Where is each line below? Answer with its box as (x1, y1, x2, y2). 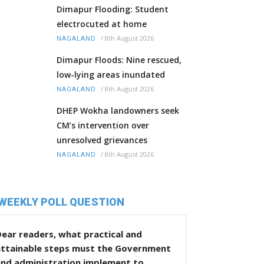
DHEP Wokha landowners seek (57, 105, 179, 117)
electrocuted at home (57, 18, 147, 30)
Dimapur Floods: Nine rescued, (57, 54, 181, 66)
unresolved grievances (57, 134, 147, 146)
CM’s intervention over (57, 120, 149, 131)
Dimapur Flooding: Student (57, 4, 169, 15)
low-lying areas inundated (57, 69, 165, 81)
